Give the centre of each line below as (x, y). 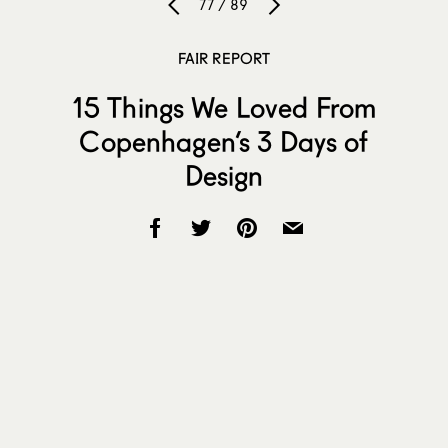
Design (224, 175)
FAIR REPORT (224, 57)
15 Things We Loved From (224, 107)
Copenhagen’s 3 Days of (224, 141)
